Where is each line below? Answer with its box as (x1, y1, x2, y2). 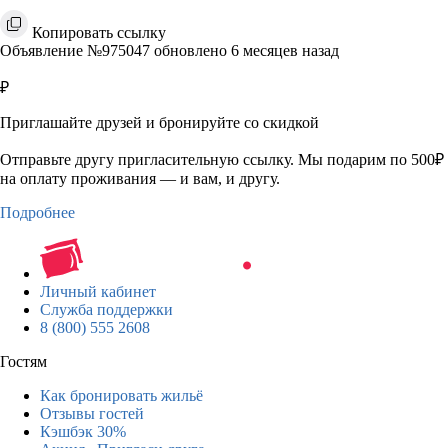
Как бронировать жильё (40, 386, 203, 404)
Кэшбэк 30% (40, 422, 126, 440)
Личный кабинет (40, 282, 156, 300)
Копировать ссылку (32, 23, 166, 41)
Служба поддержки (40, 300, 173, 318)
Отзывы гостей (40, 404, 144, 422)
